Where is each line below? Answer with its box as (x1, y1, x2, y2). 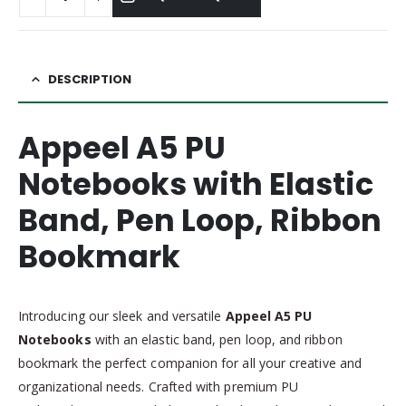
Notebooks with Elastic (18, 163, 373, 207)
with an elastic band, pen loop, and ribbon (91, 331, 343, 349)
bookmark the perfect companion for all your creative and (18, 354, 362, 372)
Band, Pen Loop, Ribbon (18, 199, 382, 243)
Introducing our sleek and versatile (18, 307, 226, 325)
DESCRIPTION (48, 71, 131, 89)
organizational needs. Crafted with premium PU (18, 378, 299, 396)
